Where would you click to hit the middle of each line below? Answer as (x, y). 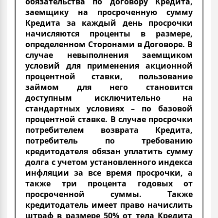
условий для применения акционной (109, 65)
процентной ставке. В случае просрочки (109, 119)
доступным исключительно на (109, 98)
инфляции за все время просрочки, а (109, 173)
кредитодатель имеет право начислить (109, 205)
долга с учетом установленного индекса (109, 162)
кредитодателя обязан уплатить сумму (109, 151)
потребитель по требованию (109, 140)
